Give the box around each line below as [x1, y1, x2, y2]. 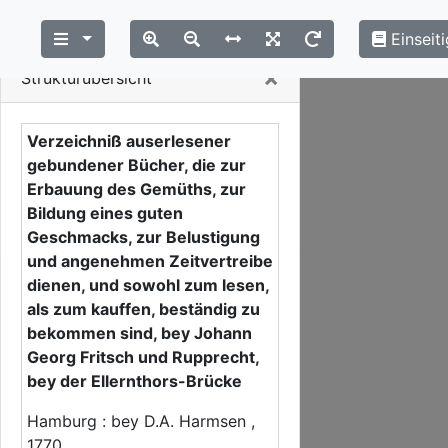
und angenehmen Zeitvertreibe [27, 251, 273, 271]
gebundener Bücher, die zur [27, 155, 246, 175]
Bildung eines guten [27, 203, 183, 223]
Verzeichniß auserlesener [27, 131, 231, 151]
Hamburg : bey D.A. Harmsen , [27, 411, 255, 431]
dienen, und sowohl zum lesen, [27, 275, 269, 295]
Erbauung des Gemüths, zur [27, 179, 246, 199]
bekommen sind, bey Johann [27, 323, 252, 343]
